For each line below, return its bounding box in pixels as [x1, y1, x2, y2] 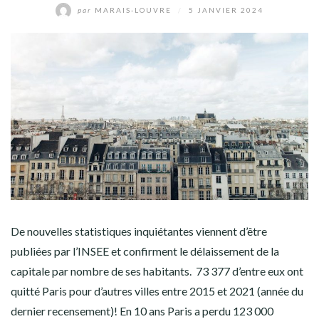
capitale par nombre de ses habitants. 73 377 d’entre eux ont [11, 264, 303, 278]
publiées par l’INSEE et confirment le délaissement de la [11, 244, 279, 258]
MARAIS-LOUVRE [92, 5, 174, 14]
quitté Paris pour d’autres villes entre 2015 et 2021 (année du [11, 284, 303, 298]
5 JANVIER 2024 [189, 5, 263, 14]
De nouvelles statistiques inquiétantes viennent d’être [11, 224, 267, 239]
